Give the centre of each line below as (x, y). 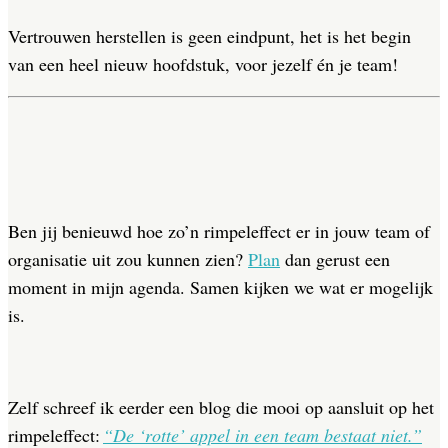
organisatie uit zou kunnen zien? (128, 258)
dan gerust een (335, 258)
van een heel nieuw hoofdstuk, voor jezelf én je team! (203, 63)
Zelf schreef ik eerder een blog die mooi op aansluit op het (221, 406)
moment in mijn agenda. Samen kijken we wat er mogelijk (220, 286)
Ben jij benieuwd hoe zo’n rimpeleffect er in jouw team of (219, 230)
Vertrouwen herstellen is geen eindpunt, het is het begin (209, 35)
